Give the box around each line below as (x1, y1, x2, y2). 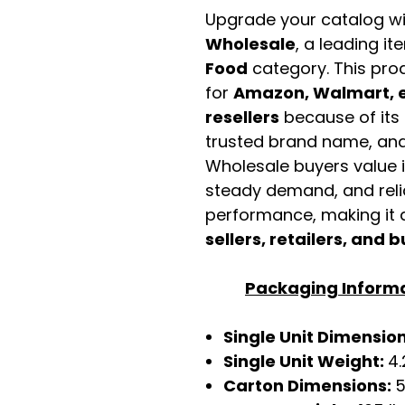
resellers (205, 106, 279, 128)
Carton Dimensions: (223, 374, 395, 397)
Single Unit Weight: (223, 350, 388, 372)
